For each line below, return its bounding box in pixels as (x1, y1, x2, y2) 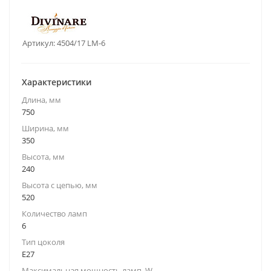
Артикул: (22, 38, 55, 48)
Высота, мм (22, 151, 65, 162)
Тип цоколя (22, 237, 65, 247)
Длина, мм (22, 94, 61, 105)
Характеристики (22, 76, 91, 88)
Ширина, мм (22, 123, 69, 134)
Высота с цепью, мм (22, 180, 97, 191)
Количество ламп (22, 208, 87, 219)
